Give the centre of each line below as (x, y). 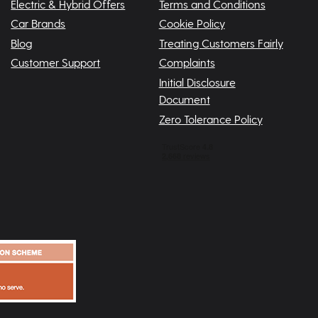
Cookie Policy (192, 23)
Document (184, 99)
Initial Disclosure (197, 82)
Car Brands (38, 23)
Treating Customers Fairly (221, 43)
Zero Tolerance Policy (210, 119)
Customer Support (56, 62)
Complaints (187, 62)
